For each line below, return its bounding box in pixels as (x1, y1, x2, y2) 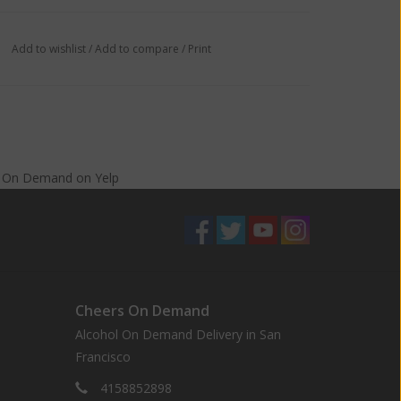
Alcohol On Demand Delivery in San (74, 326, 281, 343)
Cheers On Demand (74, 301, 209, 320)
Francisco (74, 348, 131, 365)
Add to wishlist (11, 41, 86, 56)
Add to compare (94, 41, 182, 56)
